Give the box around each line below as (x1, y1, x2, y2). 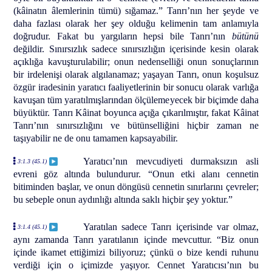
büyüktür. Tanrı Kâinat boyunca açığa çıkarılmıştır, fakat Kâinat (13, 107, 259, 118)
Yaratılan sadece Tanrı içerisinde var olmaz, (83, 221, 259, 232)
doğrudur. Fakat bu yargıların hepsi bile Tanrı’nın (13, 31, 232, 41)
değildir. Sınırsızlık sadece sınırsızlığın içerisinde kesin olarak (13, 44, 259, 54)
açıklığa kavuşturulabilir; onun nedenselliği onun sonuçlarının (13, 56, 259, 67)
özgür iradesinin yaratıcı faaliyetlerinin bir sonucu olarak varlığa (13, 82, 259, 92)
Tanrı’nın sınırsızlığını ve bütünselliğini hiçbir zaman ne (13, 120, 259, 131)
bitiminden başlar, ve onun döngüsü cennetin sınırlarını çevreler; (13, 181, 259, 192)
